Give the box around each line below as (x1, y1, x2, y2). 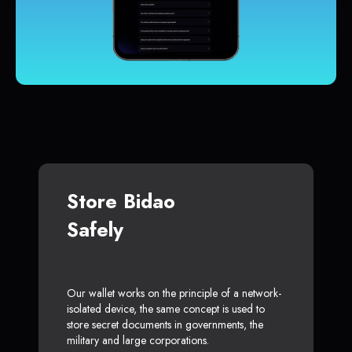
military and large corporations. (67, 332, 209, 349)
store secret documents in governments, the (67, 317, 263, 333)
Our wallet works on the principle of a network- (67, 285, 281, 302)
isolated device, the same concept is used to (67, 301, 265, 317)
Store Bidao (67, 187, 175, 216)
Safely (67, 215, 123, 244)
